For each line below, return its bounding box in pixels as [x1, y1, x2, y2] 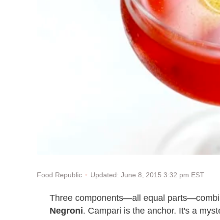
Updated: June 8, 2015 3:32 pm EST [90, 170, 204, 179]
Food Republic [37, 170, 82, 179]
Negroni [50, 206, 83, 216]
